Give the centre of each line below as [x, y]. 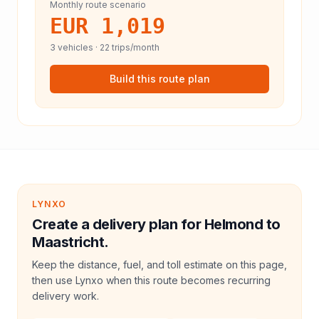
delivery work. [66, 296]
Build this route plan [159, 79]
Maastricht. [70, 242]
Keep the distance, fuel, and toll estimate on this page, [159, 265]
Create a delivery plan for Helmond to [156, 224]
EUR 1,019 [108, 26]
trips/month [135, 47]
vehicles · [78, 47]
